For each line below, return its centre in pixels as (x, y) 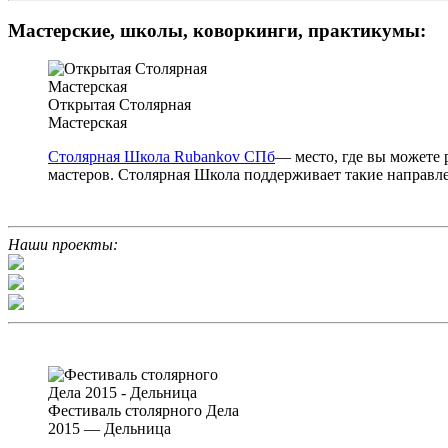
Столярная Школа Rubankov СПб (161, 157)
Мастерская (87, 123)
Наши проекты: (63, 245)
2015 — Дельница (109, 429)
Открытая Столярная (119, 105)
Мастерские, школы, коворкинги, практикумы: (217, 30)
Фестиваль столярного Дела (143, 411)
